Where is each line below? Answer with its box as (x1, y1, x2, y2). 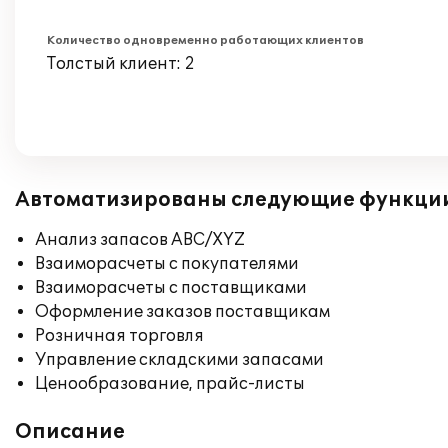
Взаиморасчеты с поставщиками (35, 278, 307, 298)
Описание (15, 420, 125, 444)
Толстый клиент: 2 (47, 54, 195, 74)
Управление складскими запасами (35, 350, 324, 370)
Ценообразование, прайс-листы (35, 374, 305, 394)
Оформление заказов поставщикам (35, 302, 330, 322)
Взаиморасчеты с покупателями (35, 254, 299, 274)
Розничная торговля (35, 326, 204, 346)
